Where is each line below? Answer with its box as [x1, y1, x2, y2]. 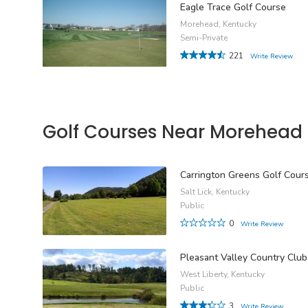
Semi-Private [180, 32, 228, 43]
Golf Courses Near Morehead [43, 120, 302, 145]
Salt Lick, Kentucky [180, 186, 250, 198]
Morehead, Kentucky [180, 18, 256, 30]
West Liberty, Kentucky [180, 269, 265, 280]
